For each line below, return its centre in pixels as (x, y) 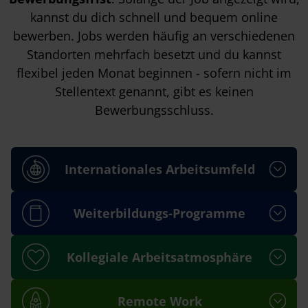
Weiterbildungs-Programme (159, 213)
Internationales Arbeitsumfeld (159, 169)
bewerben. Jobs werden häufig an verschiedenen (154, 36)
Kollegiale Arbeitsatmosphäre (159, 257)
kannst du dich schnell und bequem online (154, 17)
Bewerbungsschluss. (154, 110)
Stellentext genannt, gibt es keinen (154, 91)
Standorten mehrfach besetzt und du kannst (154, 54)
